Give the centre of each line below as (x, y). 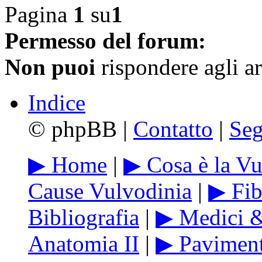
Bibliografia (84, 217)
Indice (57, 102)
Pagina (39, 14)
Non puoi (50, 67)
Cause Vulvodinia (110, 191)
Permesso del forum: (105, 40)
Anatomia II (84, 243)
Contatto (173, 129)
